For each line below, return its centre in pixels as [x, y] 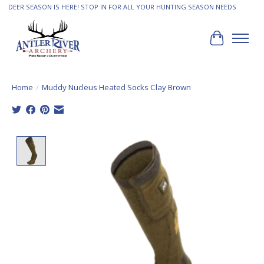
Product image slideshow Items [120, 142]
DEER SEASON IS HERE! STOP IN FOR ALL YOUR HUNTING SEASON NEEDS [122, 7]
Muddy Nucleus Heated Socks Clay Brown [116, 87]
